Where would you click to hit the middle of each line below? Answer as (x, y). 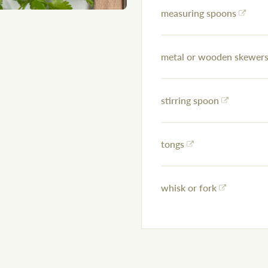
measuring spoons (199, 13)
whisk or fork (189, 188)
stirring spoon (190, 100)
